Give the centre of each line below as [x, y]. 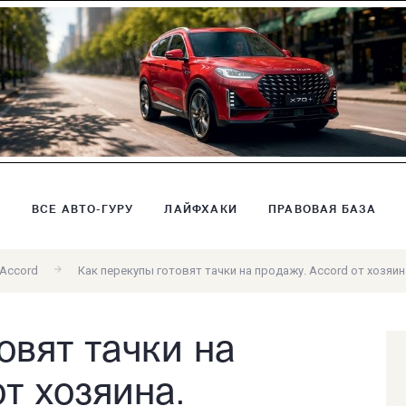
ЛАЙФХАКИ [201, 210]
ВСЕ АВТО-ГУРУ [82, 210]
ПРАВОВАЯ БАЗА [323, 210]
